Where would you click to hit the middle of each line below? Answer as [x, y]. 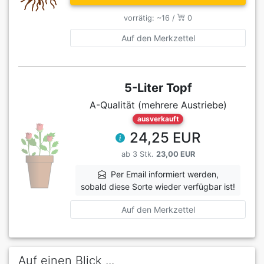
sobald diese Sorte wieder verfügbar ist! [158, 186]
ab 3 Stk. [138, 154]
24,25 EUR [165, 137]
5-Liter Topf [158, 88]
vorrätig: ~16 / [151, 18]
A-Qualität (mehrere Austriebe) [158, 105]
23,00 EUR [175, 154]
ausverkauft [158, 118]
